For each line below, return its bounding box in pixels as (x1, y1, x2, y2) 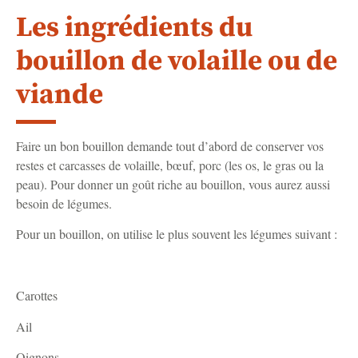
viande (16, 77, 103, 113)
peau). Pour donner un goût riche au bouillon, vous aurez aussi (16, 175, 330, 193)
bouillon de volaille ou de (16, 43, 337, 79)
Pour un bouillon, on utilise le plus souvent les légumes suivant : (16, 225, 337, 243)
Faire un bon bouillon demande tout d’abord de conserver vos (16, 137, 324, 154)
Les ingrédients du (16, 10, 253, 46)
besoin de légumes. (16, 194, 112, 212)
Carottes (16, 287, 58, 304)
